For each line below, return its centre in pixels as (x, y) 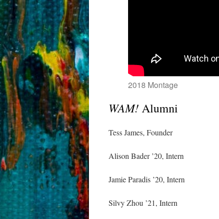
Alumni (158, 108)
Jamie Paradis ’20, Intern (147, 179)
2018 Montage (153, 85)
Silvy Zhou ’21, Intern (143, 203)
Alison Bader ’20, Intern (146, 156)
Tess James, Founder (141, 132)
